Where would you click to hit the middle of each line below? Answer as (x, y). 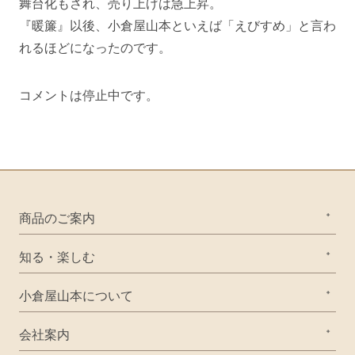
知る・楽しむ (57, 256)
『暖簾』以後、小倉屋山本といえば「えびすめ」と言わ (177, 25)
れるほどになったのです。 (95, 47)
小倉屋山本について (76, 295)
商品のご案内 (57, 217)
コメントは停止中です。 (89, 94)
